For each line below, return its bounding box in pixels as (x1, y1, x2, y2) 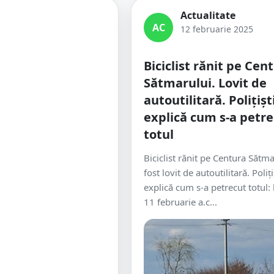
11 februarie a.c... (144, 196, 217, 208)
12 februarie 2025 (180, 23, 253, 35)
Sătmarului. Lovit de (144, 75, 267, 91)
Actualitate (180, 9, 235, 22)
